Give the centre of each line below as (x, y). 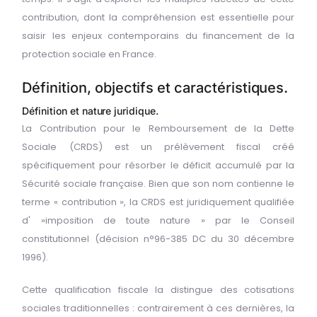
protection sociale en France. (90, 54)
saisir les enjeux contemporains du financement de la (158, 35)
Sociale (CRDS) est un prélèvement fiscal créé (158, 147)
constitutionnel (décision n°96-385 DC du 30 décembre (158, 239)
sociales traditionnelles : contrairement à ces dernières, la (158, 309)
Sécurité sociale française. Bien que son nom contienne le (158, 184)
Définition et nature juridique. (90, 111)
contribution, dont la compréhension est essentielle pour (158, 17)
